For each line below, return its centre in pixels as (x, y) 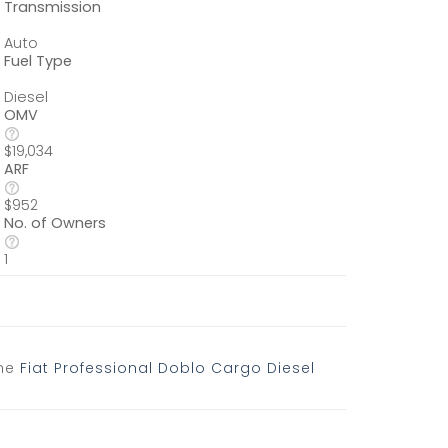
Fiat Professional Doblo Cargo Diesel (167, 367)
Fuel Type (38, 60)
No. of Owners (55, 222)
